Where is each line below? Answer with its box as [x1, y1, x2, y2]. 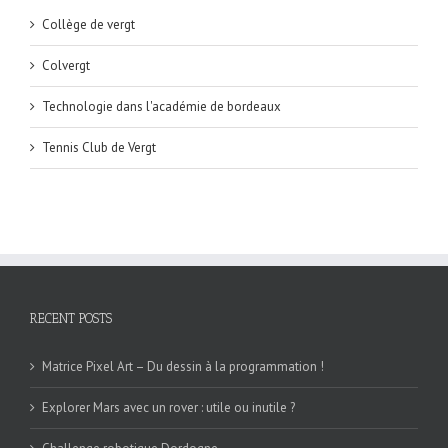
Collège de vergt [42, 15, 135, 33]
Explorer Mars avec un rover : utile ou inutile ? [42, 398, 295, 416]
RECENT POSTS [30, 310, 112, 326]
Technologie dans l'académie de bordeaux [42, 97, 281, 115]
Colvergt [42, 56, 90, 74]
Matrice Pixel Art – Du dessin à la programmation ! [42, 357, 324, 375]
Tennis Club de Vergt [42, 138, 156, 156]
